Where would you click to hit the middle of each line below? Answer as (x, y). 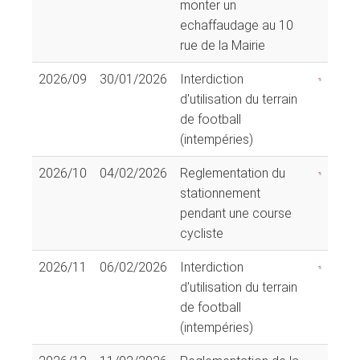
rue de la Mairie (223, 45)
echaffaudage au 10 (237, 25)
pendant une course (236, 213)
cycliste (202, 233)
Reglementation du (233, 173)
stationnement (220, 193)
